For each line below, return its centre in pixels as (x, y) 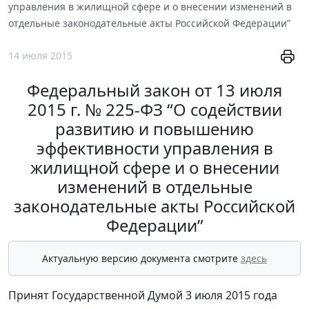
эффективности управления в (154, 148)
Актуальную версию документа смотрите (141, 258)
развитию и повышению (154, 128)
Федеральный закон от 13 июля (154, 90)
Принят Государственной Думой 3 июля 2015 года (143, 295)
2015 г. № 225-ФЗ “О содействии (154, 109)
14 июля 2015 (40, 56)
